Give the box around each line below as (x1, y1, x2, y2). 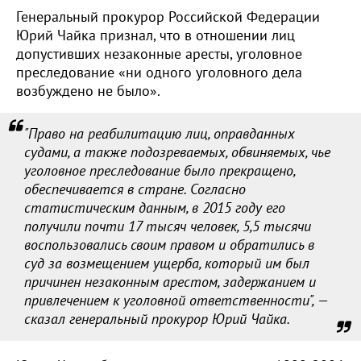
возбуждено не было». (16, 83, 160, 100)
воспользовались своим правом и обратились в (24, 237, 314, 254)
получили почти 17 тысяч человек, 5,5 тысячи (24, 218, 311, 235)
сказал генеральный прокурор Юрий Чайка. (24, 311, 290, 328)
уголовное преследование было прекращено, (24, 163, 296, 180)
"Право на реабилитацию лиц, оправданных (24, 126, 295, 143)
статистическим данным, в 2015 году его (24, 200, 285, 217)
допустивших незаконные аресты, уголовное (16, 46, 302, 63)
